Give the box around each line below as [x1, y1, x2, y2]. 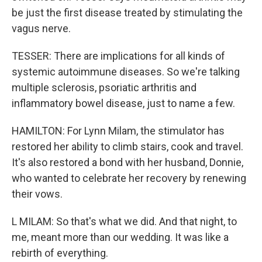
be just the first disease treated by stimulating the [12, 6, 243, 19]
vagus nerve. [12, 22, 71, 35]
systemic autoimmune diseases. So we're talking [12, 65, 240, 78]
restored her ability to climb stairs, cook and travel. [12, 140, 243, 153]
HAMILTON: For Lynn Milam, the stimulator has [12, 125, 225, 137]
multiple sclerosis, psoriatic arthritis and [12, 81, 196, 94]
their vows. [12, 188, 63, 200]
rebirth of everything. [12, 247, 108, 259]
